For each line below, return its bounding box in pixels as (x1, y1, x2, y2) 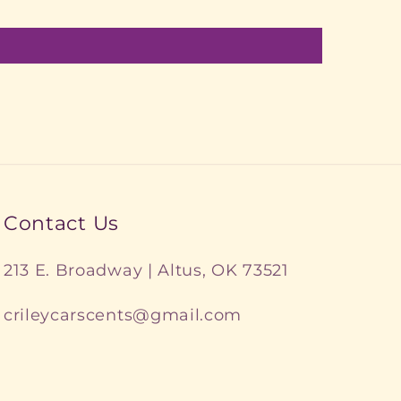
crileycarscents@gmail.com (3, 303, 243, 325)
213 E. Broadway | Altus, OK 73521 (3, 260, 289, 281)
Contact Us (3, 211, 120, 235)
